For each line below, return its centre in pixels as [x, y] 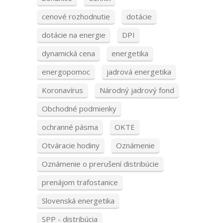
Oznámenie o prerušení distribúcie [100, 164]
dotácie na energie [74, 35]
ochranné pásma [70, 127]
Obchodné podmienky [79, 109]
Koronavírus [62, 90]
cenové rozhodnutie [76, 17]
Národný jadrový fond [137, 90]
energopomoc [66, 72]
